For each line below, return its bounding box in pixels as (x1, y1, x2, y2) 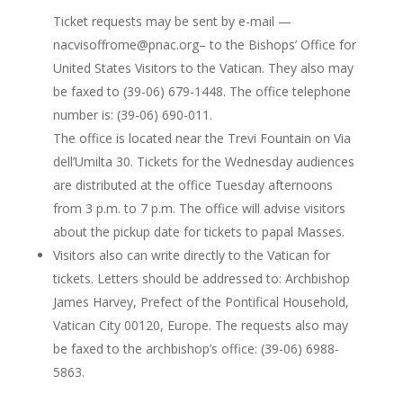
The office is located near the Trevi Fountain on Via (52, 130, 351, 147)
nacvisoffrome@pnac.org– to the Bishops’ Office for (52, 36, 356, 53)
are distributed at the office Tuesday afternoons (52, 176, 333, 193)
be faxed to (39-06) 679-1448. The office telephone (52, 83, 351, 100)
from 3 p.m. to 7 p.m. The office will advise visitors (52, 200, 345, 217)
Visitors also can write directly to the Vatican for (52, 246, 330, 264)
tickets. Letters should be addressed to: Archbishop (52, 270, 350, 287)
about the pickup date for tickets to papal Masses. (52, 223, 345, 240)
